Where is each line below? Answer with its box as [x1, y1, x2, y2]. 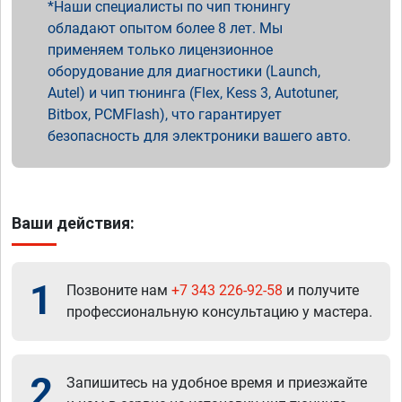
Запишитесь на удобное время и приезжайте [66, 373, 367, 391]
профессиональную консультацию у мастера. [66, 302, 372, 320]
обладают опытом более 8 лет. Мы [48, 19, 283, 37]
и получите [283, 281, 359, 299]
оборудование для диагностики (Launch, [48, 62, 320, 80]
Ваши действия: [12, 213, 135, 232]
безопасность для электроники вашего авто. [48, 127, 351, 144]
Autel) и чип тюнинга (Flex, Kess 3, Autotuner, [48, 83, 338, 101]
